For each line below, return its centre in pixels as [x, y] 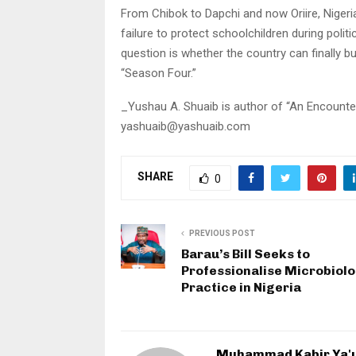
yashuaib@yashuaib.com [186, 126]
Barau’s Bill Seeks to [246, 253]
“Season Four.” [159, 73]
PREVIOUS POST [222, 233]
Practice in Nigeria [241, 287]
